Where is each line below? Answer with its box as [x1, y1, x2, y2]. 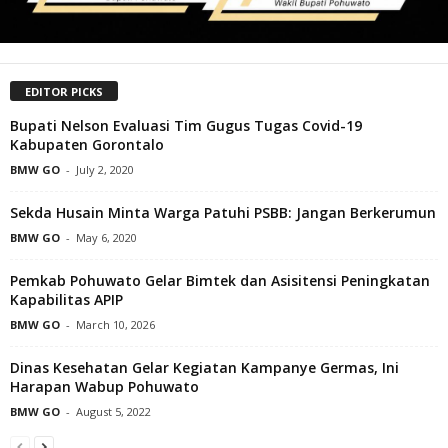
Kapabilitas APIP [10, 289, 123, 309]
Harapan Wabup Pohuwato [10, 376, 199, 396]
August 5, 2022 [76, 403, 151, 419]
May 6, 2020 [76, 229, 137, 245]
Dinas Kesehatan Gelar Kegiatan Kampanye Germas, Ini [10, 357, 399, 377]
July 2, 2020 [76, 161, 134, 177]
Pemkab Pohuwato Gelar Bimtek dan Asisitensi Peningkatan [10, 270, 430, 290]
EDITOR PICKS [25, 83, 103, 99]
